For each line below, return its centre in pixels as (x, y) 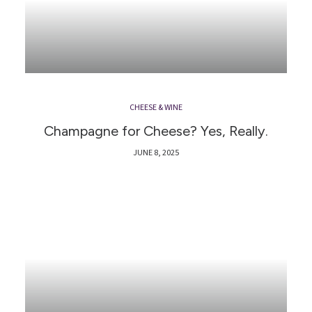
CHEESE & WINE (156, 108)
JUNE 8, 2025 (156, 153)
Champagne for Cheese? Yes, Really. (156, 131)
